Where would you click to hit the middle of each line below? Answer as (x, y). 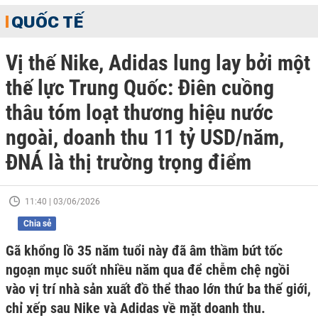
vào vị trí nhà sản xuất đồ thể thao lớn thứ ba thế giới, (158, 289)
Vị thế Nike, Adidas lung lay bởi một (158, 63)
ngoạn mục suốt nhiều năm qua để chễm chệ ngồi (148, 270)
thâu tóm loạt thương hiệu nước (139, 113)
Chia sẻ (37, 224)
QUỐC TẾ (48, 21)
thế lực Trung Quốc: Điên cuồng (140, 88)
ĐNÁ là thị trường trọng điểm (128, 162)
